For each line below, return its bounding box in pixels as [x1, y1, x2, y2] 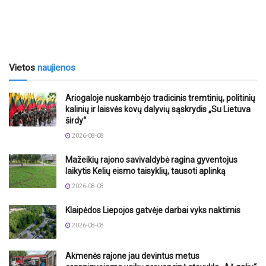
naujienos [37, 62, 75, 74]
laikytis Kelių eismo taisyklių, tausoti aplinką [65, 166, 226, 176]
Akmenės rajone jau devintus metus [65, 251, 199, 261]
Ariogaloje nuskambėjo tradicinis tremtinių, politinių [65, 93, 255, 103]
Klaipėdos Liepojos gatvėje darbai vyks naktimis [65, 205, 240, 216]
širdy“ [65, 116, 86, 126]
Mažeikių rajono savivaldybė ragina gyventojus [65, 155, 237, 165]
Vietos [9, 62, 37, 74]
